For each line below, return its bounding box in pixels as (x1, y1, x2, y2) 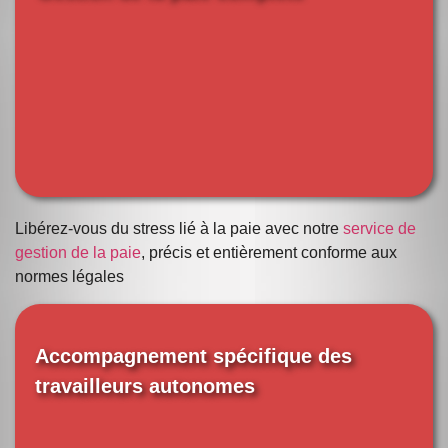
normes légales (15, 268, 124, 286)
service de (343, 220, 416, 238)
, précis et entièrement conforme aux (141, 244, 397, 262)
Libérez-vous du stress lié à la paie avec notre (15, 220, 339, 238)
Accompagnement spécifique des (35, 344, 352, 367)
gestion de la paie (15, 244, 141, 262)
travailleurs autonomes (35, 374, 255, 397)
